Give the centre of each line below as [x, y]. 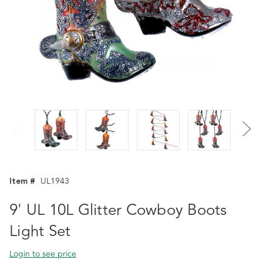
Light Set [40, 231]
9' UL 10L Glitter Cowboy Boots [118, 210]
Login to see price [43, 254]
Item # [22, 181]
